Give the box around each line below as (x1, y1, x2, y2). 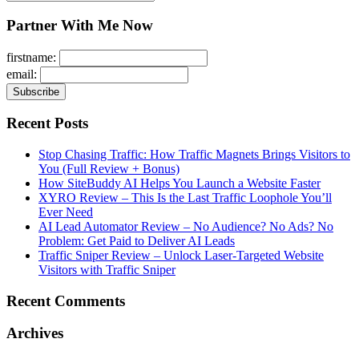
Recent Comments (6, 292, 125, 309)
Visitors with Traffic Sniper (38, 262, 175, 276)
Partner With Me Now (6, 16, 153, 34)
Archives (6, 325, 63, 342)
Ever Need (38, 204, 93, 219)
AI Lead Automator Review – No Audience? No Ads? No (38, 219, 333, 233)
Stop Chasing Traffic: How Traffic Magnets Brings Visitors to (38, 147, 350, 161)
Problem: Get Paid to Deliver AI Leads (38, 233, 235, 248)
